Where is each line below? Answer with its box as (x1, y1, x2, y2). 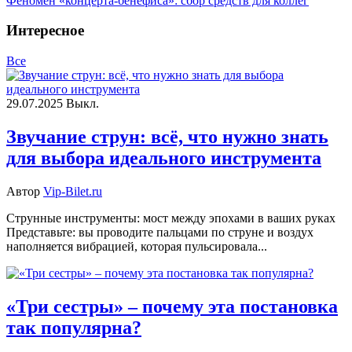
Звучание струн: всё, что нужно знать (6, 126, 328, 147)
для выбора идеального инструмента (6, 147, 321, 168)
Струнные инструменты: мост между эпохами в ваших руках (6, 211, 335, 225)
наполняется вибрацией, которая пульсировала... (6, 239, 267, 253)
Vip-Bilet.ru (43, 184, 102, 198)
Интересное (6, 22, 84, 39)
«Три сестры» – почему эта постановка (6, 295, 338, 317)
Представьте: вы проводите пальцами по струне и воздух (6, 225, 313, 239)
